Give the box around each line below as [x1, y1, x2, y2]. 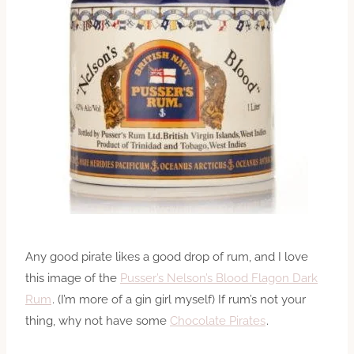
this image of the [25, 270, 120, 285]
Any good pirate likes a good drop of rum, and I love [25, 249, 308, 264]
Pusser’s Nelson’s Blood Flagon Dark [120, 270, 318, 285]
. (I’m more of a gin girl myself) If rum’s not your [52, 292, 306, 307]
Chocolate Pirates [170, 313, 265, 328]
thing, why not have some [25, 313, 170, 328]
